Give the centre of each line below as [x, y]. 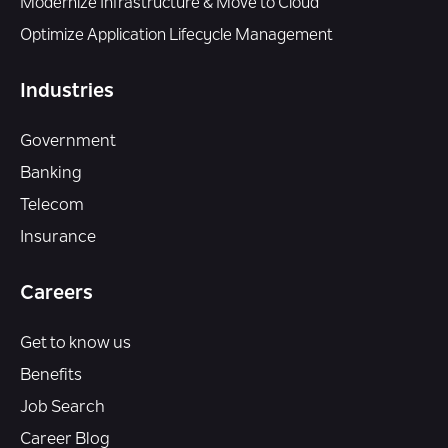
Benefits [51, 376]
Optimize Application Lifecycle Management [176, 36]
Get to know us [75, 344]
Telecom [52, 206]
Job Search [62, 408]
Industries [67, 92]
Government [68, 142]
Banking [51, 174]
